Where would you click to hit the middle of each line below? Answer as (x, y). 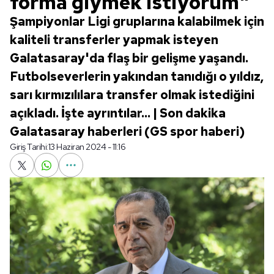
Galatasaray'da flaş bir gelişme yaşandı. (129, 58)
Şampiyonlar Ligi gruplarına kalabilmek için (137, 21)
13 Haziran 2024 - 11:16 (87, 147)
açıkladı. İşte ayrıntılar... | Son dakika (118, 113)
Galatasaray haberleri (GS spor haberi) (127, 131)
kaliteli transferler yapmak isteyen (114, 40)
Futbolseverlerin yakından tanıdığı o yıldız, (137, 76)
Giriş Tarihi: (29, 147)
